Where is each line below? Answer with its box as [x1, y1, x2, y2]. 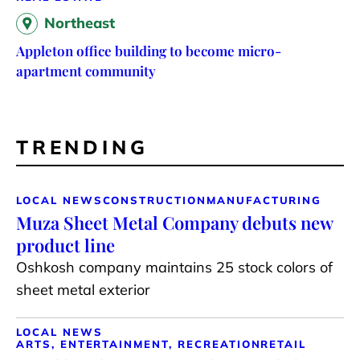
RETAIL [260, 337, 307, 350]
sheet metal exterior [16, 280, 150, 299]
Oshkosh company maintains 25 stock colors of [16, 257, 333, 276]
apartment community [16, 61, 156, 80]
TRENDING [16, 134, 149, 159]
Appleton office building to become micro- [16, 41, 281, 59]
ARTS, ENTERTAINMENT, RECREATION [16, 337, 261, 350]
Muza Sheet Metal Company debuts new [16, 210, 333, 235]
